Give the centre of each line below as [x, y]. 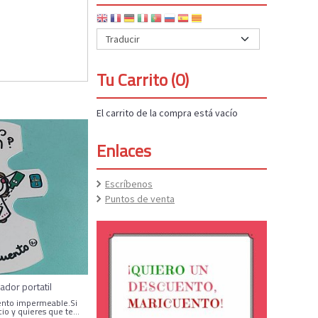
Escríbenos [129, 184]
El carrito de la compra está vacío [167, 113]
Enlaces [124, 151]
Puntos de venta [140, 199]
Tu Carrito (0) [143, 80]
